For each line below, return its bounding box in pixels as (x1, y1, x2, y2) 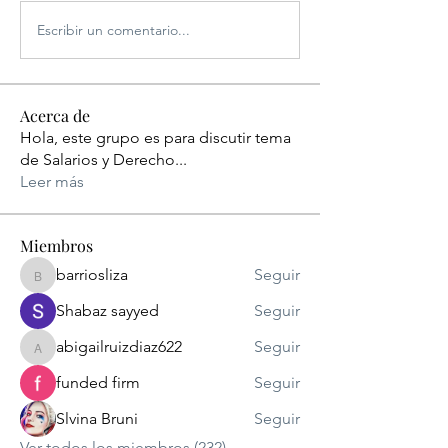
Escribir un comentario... (37, 20, 190, 39)
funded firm (56, 373, 140, 392)
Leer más (20, 172, 84, 191)
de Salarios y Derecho (20, 150, 175, 169)
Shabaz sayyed (56, 301, 159, 320)
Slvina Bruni (56, 409, 138, 428)
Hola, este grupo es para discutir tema (20, 128, 291, 147)
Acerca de (20, 105, 90, 126)
